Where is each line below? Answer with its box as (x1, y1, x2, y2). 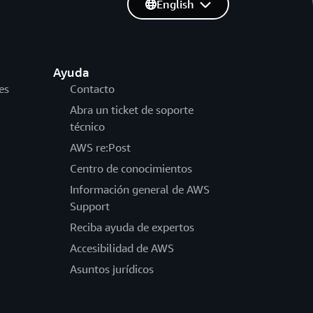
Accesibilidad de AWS (69, 241, 174, 256)
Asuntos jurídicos (69, 262, 154, 277)
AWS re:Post (69, 140, 131, 155)
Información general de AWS (69, 182, 210, 197)
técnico (69, 119, 105, 134)
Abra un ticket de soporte (69, 103, 194, 117)
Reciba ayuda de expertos (69, 220, 194, 235)
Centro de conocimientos (69, 161, 192, 176)
